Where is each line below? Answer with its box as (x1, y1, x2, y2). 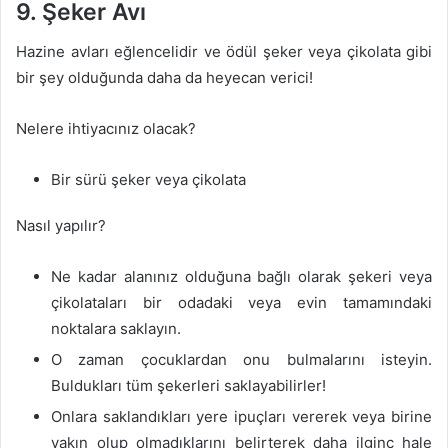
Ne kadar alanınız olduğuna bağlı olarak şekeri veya (51, 267, 432, 286)
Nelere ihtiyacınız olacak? (16, 119, 196, 138)
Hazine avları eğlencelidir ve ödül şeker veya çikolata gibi (16, 42, 432, 61)
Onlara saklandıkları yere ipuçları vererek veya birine (51, 407, 432, 426)
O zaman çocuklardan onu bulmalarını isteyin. (51, 350, 432, 369)
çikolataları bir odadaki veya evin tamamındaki (51, 293, 432, 312)
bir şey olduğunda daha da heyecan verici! (16, 68, 313, 87)
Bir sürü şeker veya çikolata (51, 170, 246, 189)
